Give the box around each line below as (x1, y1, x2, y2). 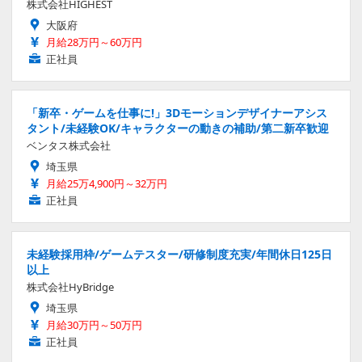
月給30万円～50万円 (46, 318, 142, 333)
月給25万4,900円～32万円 (46, 176, 167, 192)
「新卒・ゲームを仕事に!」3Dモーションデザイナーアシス (27, 105, 327, 121)
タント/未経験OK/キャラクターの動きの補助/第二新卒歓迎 (27, 120, 329, 137)
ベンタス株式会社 (27, 138, 111, 154)
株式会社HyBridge (27, 280, 114, 295)
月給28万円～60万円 (46, 35, 142, 50)
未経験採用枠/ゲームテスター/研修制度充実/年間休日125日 (27, 246, 332, 263)
